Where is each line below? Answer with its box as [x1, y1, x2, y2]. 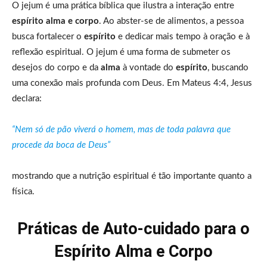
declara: [12, 94, 42, 103]
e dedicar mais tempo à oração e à [116, 32, 250, 41]
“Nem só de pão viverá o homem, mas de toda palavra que [12, 125, 231, 134]
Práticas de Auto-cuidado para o [17, 219, 250, 238]
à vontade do [120, 63, 176, 72]
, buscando [207, 63, 249, 72]
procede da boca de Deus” [12, 140, 110, 150]
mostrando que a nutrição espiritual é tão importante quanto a [12, 171, 252, 181]
